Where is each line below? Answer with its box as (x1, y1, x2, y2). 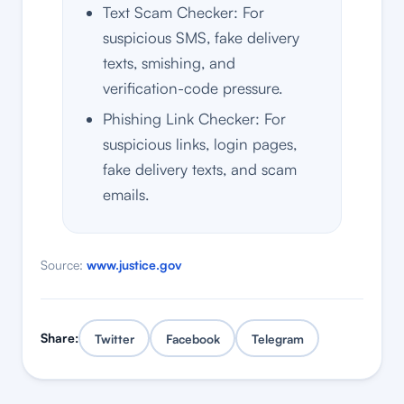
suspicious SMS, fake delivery (103, 28, 299, 48)
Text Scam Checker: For (103, 3, 264, 23)
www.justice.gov (87, 257, 182, 273)
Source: (41, 257, 87, 273)
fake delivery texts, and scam (103, 160, 297, 179)
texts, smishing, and (103, 53, 235, 73)
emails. (103, 185, 149, 205)
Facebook (165, 330, 220, 346)
